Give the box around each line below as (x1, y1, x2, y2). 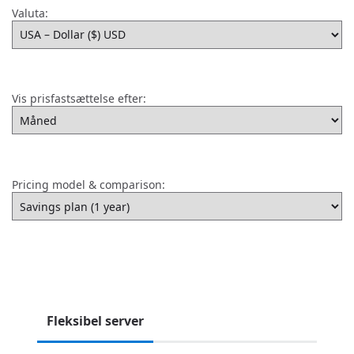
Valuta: (12, 5, 48, 21)
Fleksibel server (47, 312, 144, 330)
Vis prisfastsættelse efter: (12, 91, 146, 107)
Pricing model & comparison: (12, 177, 165, 193)
